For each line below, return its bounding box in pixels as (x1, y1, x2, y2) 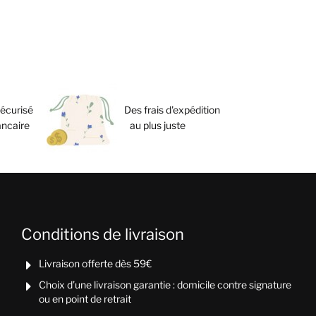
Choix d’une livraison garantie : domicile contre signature (38, 279, 291, 291)
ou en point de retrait (38, 293, 131, 305)
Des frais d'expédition (124, 103, 221, 116)
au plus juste (124, 119, 186, 131)
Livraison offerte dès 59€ (38, 257, 152, 270)
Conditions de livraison (20, 224, 184, 243)
